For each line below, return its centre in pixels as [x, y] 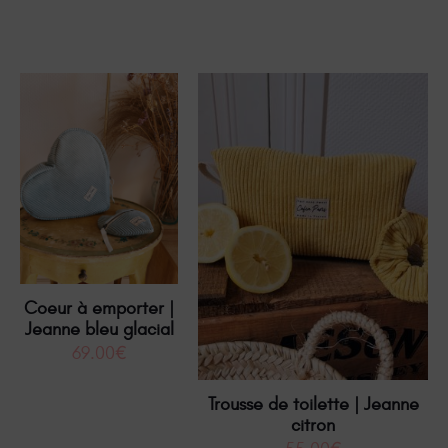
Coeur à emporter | [99, 308]
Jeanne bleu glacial [99, 329]
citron [313, 426]
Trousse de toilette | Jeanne [313, 405]
